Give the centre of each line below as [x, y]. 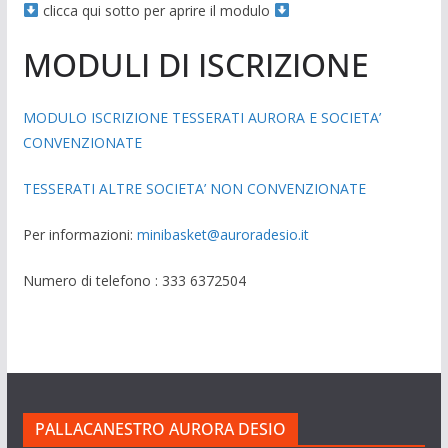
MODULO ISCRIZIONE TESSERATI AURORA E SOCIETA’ [201, 117]
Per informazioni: [79, 234]
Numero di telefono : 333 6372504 [134, 280]
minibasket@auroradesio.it [222, 234]
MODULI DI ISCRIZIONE [195, 64]
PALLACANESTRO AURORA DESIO [160, 428]
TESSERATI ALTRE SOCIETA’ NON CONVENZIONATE [194, 188]
